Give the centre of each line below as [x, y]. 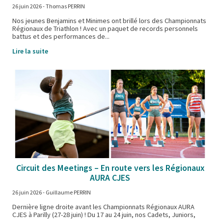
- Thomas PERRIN [63, 6]
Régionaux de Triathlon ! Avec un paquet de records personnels [105, 28]
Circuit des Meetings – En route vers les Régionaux [110, 168]
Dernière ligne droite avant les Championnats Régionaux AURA [103, 206]
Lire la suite [30, 51]
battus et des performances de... [61, 36]
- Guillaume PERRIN [66, 192]
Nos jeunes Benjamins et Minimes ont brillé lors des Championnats [109, 20]
